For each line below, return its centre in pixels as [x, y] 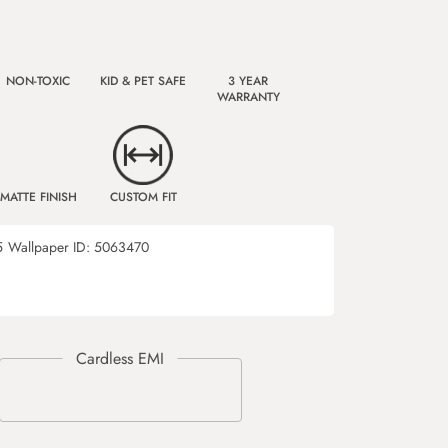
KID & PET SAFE [143, 81]
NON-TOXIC [38, 81]
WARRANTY [248, 97]
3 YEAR [248, 81]
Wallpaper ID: [51, 247]
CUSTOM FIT [143, 197]
